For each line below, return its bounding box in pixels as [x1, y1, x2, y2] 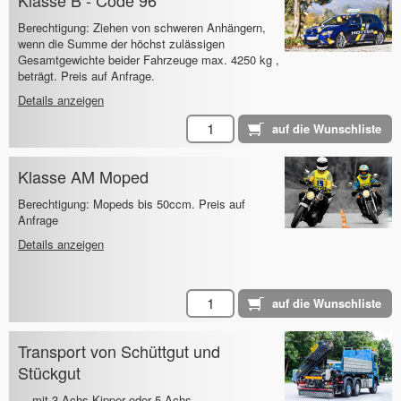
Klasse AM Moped [18, 165, 149, 189]
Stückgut [18, 361, 81, 385]
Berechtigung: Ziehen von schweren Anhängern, [18, 19, 266, 37]
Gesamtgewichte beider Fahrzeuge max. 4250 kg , [18, 51, 279, 69]
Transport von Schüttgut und [18, 339, 220, 363]
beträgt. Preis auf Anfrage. [18, 67, 155, 85]
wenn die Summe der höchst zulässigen [18, 35, 225, 53]
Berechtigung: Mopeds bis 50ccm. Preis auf [18, 195, 245, 213]
